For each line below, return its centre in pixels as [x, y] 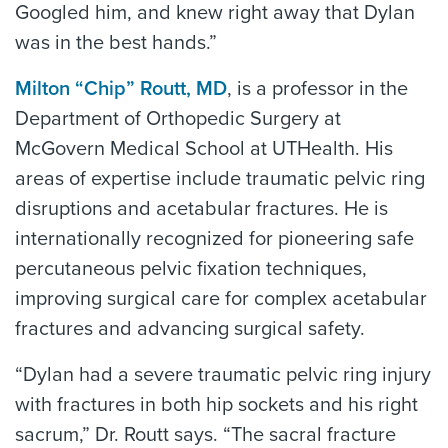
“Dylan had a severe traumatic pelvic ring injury [223, 375]
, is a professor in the [317, 89]
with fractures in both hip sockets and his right [216, 405]
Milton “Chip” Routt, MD [121, 89]
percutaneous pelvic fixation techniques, [191, 269]
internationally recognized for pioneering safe [214, 239]
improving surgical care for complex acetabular [221, 299]
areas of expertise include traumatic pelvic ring [220, 179]
